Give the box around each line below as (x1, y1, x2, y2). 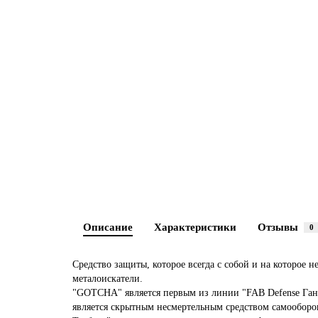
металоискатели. (72, 273, 143, 284)
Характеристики (154, 221, 236, 233)
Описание (83, 221, 133, 233)
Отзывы (258, 221, 298, 233)
